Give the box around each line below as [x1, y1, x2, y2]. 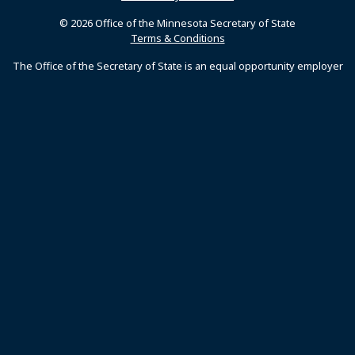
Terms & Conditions [130, 31, 225, 45]
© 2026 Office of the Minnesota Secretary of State [59, 16, 296, 30]
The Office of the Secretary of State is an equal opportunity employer [12, 59, 343, 73]
